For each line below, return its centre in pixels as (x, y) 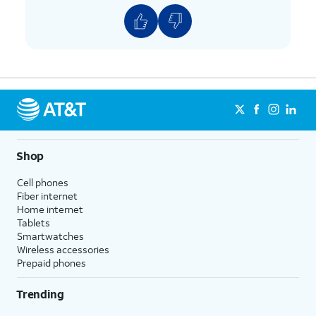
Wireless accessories (63, 250)
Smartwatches (50, 236)
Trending (40, 294)
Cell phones (43, 183)
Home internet (50, 209)
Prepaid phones (51, 263)
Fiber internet (47, 196)
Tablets (34, 223)
